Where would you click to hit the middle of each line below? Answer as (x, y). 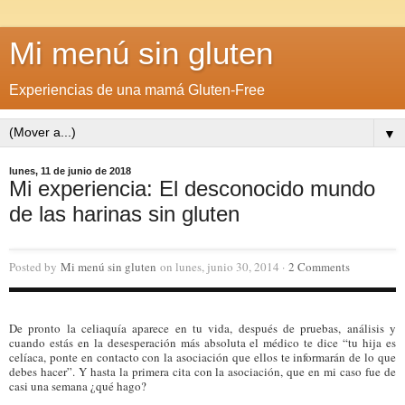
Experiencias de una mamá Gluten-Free (137, 90)
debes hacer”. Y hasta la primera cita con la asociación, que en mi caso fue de (202, 371)
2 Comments (319, 266)
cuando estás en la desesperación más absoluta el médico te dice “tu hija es (202, 342)
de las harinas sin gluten (124, 214)
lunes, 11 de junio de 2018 (70, 171)
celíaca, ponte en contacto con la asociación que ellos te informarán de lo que (202, 357)
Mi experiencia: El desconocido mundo (192, 188)
